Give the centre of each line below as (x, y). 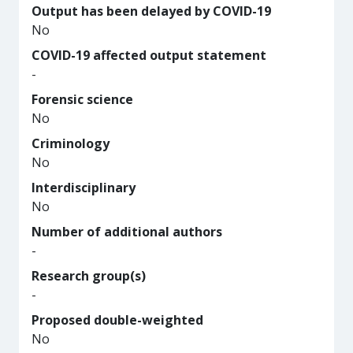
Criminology (71, 143)
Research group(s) (89, 276)
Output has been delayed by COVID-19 (151, 11)
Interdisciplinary (84, 188)
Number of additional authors (127, 232)
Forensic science (82, 99)
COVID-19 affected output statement (149, 55)
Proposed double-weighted (117, 320)
